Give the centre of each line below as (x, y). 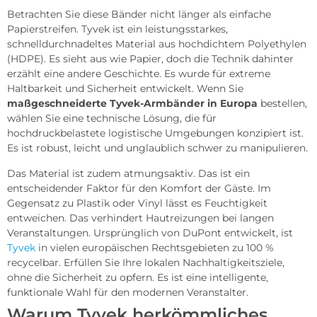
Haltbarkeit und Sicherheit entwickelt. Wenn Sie (125, 88)
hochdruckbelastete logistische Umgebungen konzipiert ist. (155, 133)
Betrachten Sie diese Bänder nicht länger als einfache (139, 14)
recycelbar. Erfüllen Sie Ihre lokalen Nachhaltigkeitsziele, (146, 262)
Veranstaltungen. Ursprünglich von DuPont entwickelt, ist (150, 232)
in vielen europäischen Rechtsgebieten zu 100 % (155, 247)
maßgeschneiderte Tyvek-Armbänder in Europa (132, 103)
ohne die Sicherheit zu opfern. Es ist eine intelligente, (138, 277)
